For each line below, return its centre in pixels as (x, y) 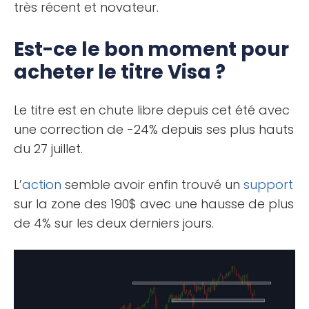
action (42, 184)
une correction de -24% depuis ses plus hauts (154, 129)
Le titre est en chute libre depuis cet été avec (152, 110)
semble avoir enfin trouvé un (152, 184)
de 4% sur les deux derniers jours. (114, 223)
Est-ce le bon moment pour (151, 49)
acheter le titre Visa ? (120, 72)
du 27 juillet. (48, 148)
